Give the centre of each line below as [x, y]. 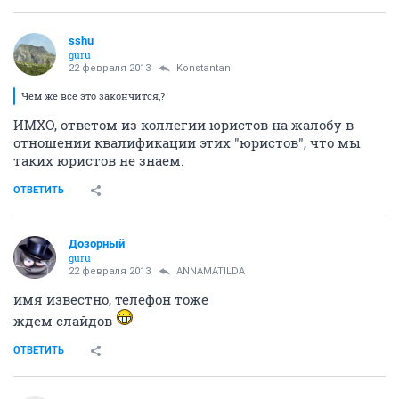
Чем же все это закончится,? [93, 96]
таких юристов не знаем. [99, 160]
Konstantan [204, 68]
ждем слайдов [65, 321]
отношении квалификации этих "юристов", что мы [187, 142]
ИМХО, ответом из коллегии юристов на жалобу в [183, 125]
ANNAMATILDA [211, 271]
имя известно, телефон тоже [111, 299]
